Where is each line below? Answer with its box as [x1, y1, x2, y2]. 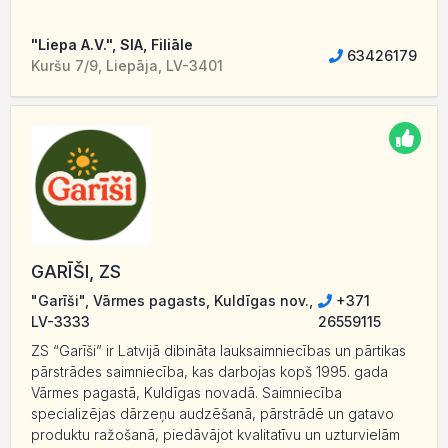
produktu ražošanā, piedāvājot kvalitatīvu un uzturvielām [31, 426, 400, 444]
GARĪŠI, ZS [31, 261, 121, 283]
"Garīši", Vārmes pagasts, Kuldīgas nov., [31, 292, 313, 310]
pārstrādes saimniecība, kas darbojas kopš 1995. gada [31, 363, 388, 381]
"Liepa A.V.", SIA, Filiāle [31, 36, 193, 54]
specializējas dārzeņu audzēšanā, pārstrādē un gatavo [31, 405, 394, 423]
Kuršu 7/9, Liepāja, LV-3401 [31, 57, 223, 75]
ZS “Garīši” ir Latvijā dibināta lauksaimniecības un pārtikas [31, 342, 406, 360]
